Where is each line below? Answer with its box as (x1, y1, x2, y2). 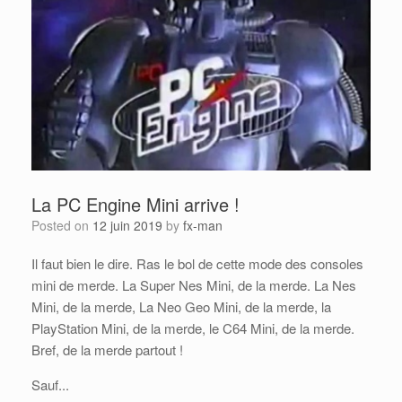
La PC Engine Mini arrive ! (31, 190, 240, 217)
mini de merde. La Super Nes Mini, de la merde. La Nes (31, 275, 356, 294)
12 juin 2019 (92, 215, 162, 234)
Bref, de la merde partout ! (31, 339, 183, 359)
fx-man (183, 215, 223, 234)
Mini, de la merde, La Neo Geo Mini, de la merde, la (31, 296, 331, 316)
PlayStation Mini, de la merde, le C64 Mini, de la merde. (31, 318, 354, 337)
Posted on (39, 215, 92, 234)
